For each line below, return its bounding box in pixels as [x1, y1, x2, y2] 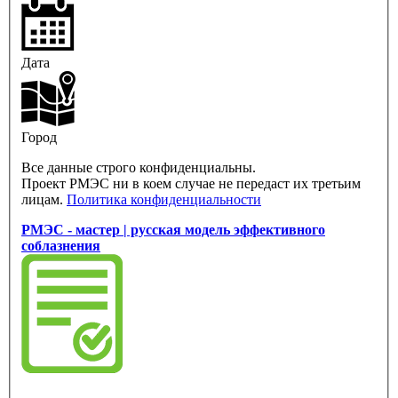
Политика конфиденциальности [67, 192, 261, 208]
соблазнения [21, 238, 100, 254]
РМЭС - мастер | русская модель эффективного [21, 222, 325, 238]
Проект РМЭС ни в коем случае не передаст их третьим [21, 176, 361, 192]
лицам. [21, 192, 67, 208]
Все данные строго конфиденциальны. [21, 160, 259, 176]
